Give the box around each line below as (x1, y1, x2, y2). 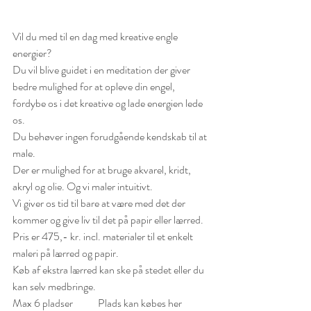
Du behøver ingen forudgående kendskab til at (12, 128, 209, 144)
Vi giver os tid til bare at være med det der (12, 194, 187, 211)
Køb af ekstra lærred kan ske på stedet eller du (12, 261, 206, 278)
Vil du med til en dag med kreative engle (12, 28, 180, 44)
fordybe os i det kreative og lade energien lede (12, 94, 205, 111)
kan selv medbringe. (12, 278, 96, 294)
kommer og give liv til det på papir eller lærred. (12, 211, 205, 228)
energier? (12, 44, 52, 61)
